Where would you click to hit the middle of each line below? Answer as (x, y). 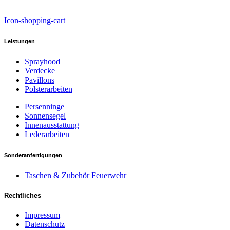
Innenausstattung (52, 125)
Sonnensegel (45, 116)
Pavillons (40, 80)
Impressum (42, 215)
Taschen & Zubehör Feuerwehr (75, 176)
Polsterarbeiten (49, 89)
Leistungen (20, 41)
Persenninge (44, 107)
